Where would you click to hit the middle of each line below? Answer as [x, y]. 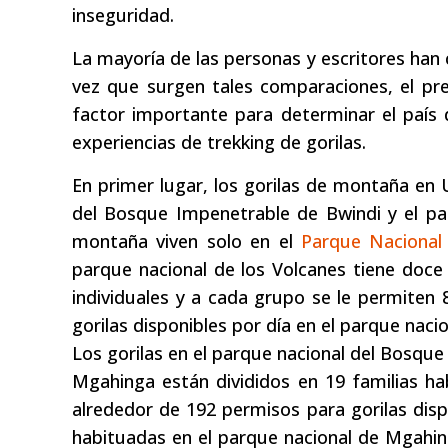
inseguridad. [123, 14]
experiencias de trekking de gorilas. [219, 141]
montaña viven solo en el [187, 240]
